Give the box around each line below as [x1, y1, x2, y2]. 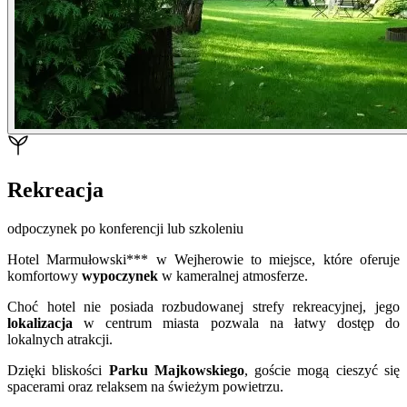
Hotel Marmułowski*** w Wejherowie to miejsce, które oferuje [7, 251, 400, 267]
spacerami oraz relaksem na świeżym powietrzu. [7, 378, 283, 394]
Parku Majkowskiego [108, 362, 244, 378]
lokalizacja [7, 314, 73, 331]
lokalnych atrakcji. [7, 331, 113, 347]
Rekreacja [7, 178, 104, 203]
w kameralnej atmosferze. [158, 267, 308, 283]
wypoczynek [82, 267, 158, 283]
